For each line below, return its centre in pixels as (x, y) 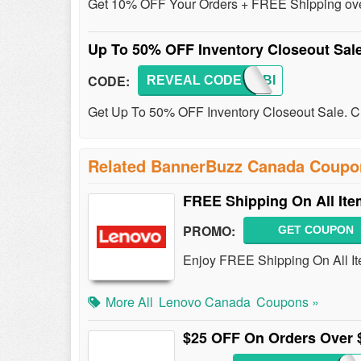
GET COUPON (316, 230)
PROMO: (209, 230)
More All (129, 302)
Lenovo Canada (205, 302)
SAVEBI (251, 80)
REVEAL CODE (194, 80)
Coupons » (288, 302)
